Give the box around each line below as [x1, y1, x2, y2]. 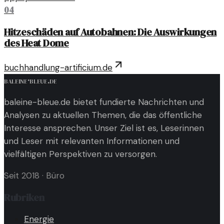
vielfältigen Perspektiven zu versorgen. [4, 148, 157, 159]
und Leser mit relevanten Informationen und [4, 135, 179, 146]
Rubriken [4, 190, 44, 204]
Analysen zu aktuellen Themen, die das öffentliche [4, 109, 202, 120]
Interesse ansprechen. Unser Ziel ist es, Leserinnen [4, 122, 204, 133]
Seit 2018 [4, 169, 39, 181]
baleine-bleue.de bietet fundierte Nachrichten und [4, 96, 204, 107]
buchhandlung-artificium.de [4, 61, 112, 73]
